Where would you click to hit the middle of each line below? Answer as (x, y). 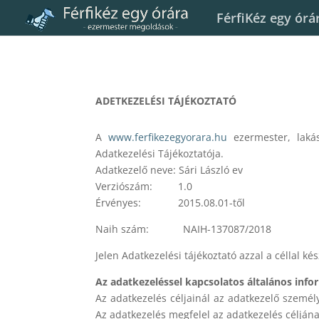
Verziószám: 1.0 (144, 186)
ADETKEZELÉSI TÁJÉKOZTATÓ (166, 100)
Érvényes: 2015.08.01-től (171, 202)
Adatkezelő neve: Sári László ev (169, 169)
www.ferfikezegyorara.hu (168, 137)
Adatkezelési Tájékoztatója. (160, 153)
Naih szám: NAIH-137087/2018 (184, 229)
